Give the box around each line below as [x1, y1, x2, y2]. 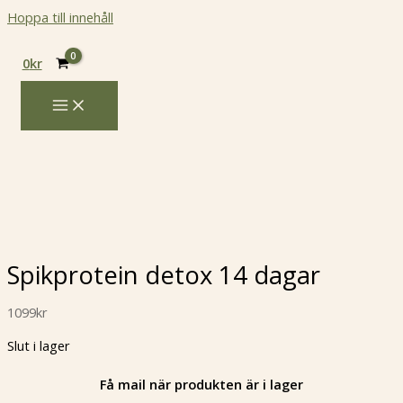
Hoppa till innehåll [7, 8, 113, 26]
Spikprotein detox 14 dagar [7, 258, 320, 292]
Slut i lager [7, 336, 70, 355]
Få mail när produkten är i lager [100, 374, 303, 393]
